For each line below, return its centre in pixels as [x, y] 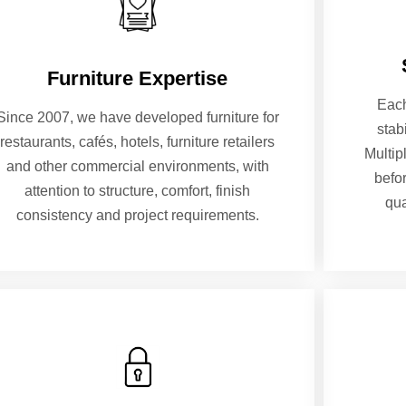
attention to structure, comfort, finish [138, 190]
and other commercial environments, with [137, 166]
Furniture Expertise [138, 78]
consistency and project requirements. [137, 215]
